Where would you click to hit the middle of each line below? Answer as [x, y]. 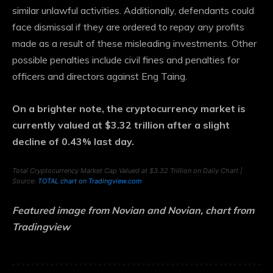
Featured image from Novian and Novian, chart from [133, 211]
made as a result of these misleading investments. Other [134, 44]
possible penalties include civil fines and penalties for [126, 60]
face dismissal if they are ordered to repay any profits [128, 27]
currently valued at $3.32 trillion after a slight [121, 125]
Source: [25, 181]
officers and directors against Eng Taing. [100, 76]
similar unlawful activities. [68, 11]
